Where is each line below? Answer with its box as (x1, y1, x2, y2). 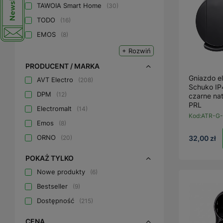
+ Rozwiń (121, 47, 151, 55)
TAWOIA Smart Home (37, 1, 102, 9)
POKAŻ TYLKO (25, 154, 74, 162)
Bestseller (37, 182, 68, 190)
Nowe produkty (37, 168, 85, 176)
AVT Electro (37, 76, 73, 84)
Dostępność (37, 197, 74, 205)
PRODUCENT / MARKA (25, 62, 100, 70)
